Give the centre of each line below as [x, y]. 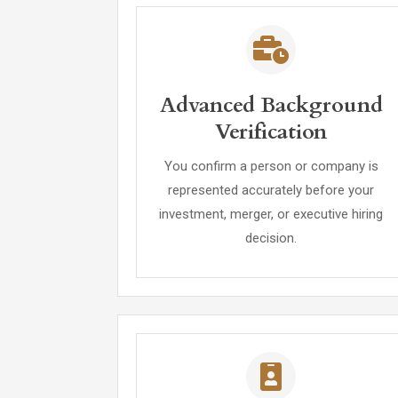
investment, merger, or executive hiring [271, 214]
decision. [271, 238]
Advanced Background [271, 105]
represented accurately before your [271, 190]
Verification [271, 132]
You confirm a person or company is [271, 166]
